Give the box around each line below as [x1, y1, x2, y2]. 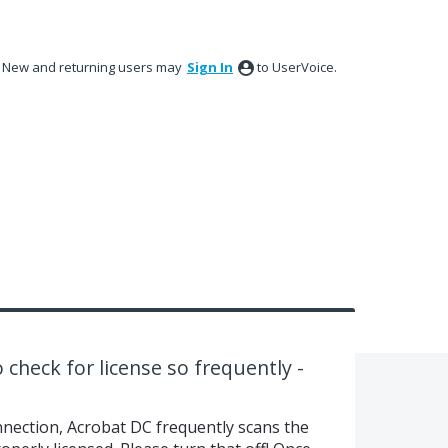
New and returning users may [2, 58, 185, 76]
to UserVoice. [257, 58, 337, 76]
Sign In [187, 58, 233, 76]
